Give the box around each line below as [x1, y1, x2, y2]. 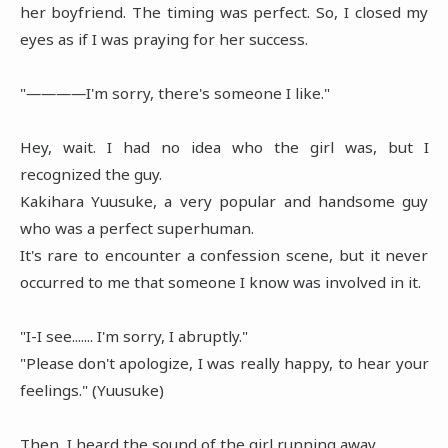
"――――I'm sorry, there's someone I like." [19, 82, 330, 103]
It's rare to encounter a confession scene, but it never [19, 244, 429, 265]
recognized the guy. [19, 163, 162, 184]
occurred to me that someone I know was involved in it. [19, 271, 421, 292]
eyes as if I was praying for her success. [19, 28, 308, 49]
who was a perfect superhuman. [19, 217, 254, 238]
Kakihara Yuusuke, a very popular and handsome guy [19, 190, 429, 211]
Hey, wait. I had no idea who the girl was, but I [19, 136, 429, 157]
